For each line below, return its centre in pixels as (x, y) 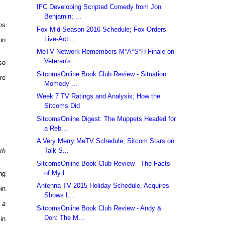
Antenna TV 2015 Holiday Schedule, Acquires (103, 186)
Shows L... (60, 195)
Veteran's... (61, 61)
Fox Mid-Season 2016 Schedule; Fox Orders (102, 29)
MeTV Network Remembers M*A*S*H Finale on (106, 52)
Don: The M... (65, 217)
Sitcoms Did (62, 106)
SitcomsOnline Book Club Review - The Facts (104, 163)
